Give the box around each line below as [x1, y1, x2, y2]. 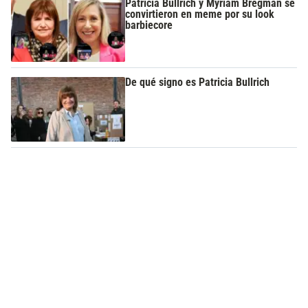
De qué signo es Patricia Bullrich [125, 76, 270, 89]
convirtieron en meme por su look [125, 7, 275, 21]
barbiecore [125, 18, 173, 32]
